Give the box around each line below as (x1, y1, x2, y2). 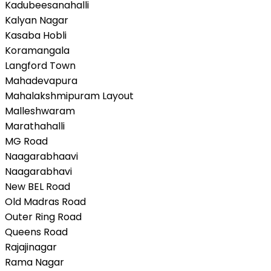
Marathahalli (5, 119, 65, 133)
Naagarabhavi (5, 164, 72, 178)
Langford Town (5, 58, 76, 73)
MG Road (5, 134, 48, 148)
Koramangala (5, 43, 70, 57)
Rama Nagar (5, 255, 64, 269)
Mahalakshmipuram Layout (5, 88, 134, 103)
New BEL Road (5, 179, 70, 194)
